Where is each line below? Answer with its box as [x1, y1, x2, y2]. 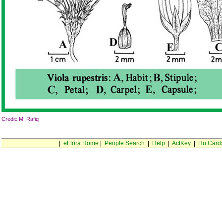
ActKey [171, 140, 191, 147]
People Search [104, 140, 145, 147]
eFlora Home [63, 140, 99, 147]
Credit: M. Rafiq [1, 116, 39, 122]
